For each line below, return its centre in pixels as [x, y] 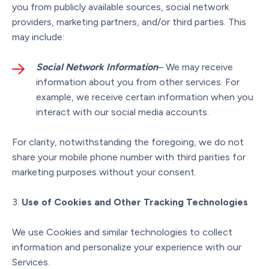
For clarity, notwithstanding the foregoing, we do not [128, 142]
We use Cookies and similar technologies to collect [122, 232]
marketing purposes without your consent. [104, 172]
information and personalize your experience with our [127, 247]
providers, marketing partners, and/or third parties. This [129, 22]
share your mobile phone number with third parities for [129, 157]
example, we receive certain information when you [145, 97]
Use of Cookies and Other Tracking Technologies [135, 202]
